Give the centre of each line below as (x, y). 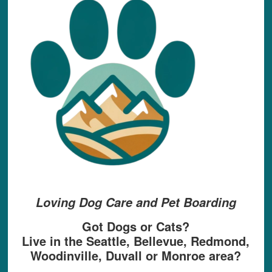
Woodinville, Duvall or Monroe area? (136, 256)
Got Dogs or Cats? (136, 226)
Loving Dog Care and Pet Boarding (136, 202)
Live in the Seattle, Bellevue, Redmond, (136, 241)
